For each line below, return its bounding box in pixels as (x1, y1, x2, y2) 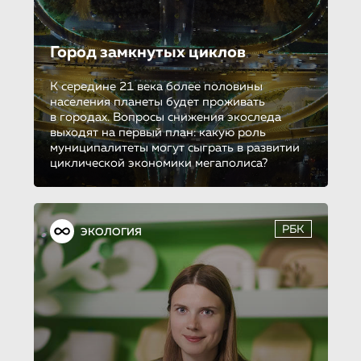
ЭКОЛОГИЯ (80, 226, 142, 238)
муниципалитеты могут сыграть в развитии (49, 141, 300, 154)
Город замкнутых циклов (49, 44, 246, 60)
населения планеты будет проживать (49, 95, 265, 108)
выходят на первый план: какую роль (49, 126, 266, 139)
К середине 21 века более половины (49, 80, 263, 93)
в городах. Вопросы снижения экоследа (49, 110, 281, 123)
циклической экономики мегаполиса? (49, 156, 268, 169)
